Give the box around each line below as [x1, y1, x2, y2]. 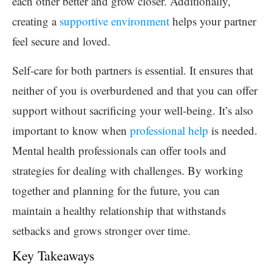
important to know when [12, 122, 130, 138]
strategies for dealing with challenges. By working [12, 162, 243, 178]
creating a [12, 13, 59, 29]
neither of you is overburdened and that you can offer [12, 82, 257, 98]
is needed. [208, 122, 257, 138]
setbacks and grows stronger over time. [12, 222, 191, 238]
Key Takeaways [12, 246, 95, 264]
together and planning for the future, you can [12, 182, 220, 198]
